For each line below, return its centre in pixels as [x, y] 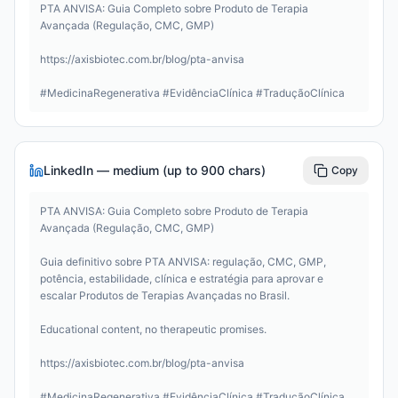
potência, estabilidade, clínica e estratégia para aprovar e [182, 278]
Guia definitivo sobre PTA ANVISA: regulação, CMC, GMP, [183, 261]
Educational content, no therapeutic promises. [153, 329]
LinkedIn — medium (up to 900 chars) [155, 170]
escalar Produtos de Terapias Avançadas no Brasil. [165, 295]
